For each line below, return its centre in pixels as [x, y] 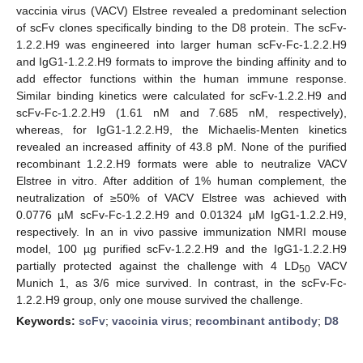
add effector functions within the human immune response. [181, 78]
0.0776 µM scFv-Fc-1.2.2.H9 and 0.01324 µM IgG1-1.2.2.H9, [181, 214]
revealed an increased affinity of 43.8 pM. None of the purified [181, 146]
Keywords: [47, 320]
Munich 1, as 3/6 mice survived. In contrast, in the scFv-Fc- [181, 282]
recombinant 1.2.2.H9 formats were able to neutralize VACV [181, 163]
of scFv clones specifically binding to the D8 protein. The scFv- [181, 27]
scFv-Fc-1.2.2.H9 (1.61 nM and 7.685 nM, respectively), [181, 112]
